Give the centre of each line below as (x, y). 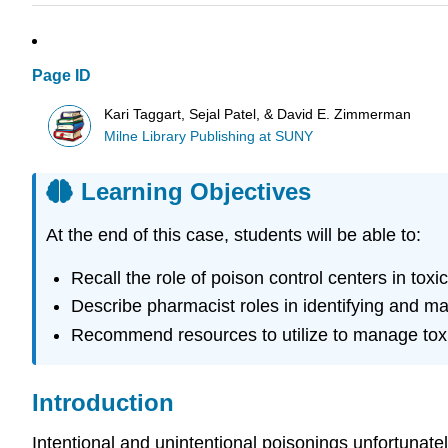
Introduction (103, 403)
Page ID (61, 76)
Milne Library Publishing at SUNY (209, 136)
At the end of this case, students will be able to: (233, 235)
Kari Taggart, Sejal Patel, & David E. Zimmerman (258, 114)
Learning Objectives (196, 192)
